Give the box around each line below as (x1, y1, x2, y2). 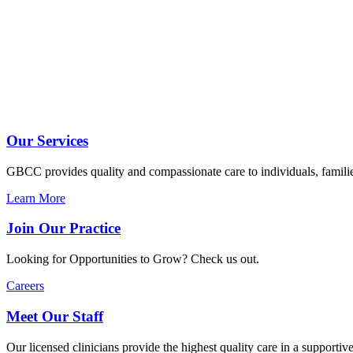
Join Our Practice (6, 220, 121, 237)
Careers (6, 279, 44, 293)
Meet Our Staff (6, 307, 103, 325)
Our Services (6, 132, 88, 149)
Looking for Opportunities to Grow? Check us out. (6, 252, 259, 266)
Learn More (6, 191, 65, 205)
